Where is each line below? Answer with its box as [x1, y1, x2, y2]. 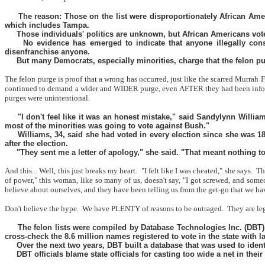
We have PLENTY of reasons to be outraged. [82, 204, 224, 213]
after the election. [5, 139, 68, 148]
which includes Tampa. [5, 21, 89, 30]
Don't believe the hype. [5, 204, 79, 213]
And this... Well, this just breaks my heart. [5, 166, 138, 175]
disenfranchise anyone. [5, 47, 90, 56]
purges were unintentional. [5, 93, 90, 102]
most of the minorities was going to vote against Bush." [5, 121, 209, 130]
